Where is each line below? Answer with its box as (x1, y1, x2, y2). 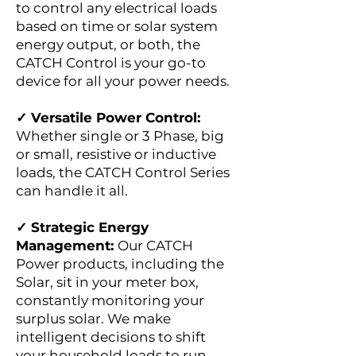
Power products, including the (16, 256, 224, 272)
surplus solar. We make (16, 311, 171, 327)
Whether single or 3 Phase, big (16, 128, 224, 144)
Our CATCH (118, 238, 193, 253)
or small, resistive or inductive (16, 146, 216, 162)
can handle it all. (16, 183, 128, 199)
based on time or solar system (16, 18, 218, 34)
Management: (16, 238, 118, 253)
